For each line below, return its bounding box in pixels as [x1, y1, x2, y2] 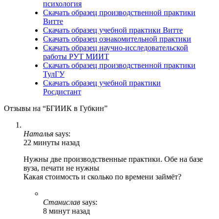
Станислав [43, 198, 80, 206]
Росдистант [43, 88, 81, 96]
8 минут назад [43, 207, 90, 215]
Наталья [23, 130, 53, 138]
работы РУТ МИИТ [43, 52, 109, 61]
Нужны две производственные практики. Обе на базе [23, 155, 203, 163]
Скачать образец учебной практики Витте [43, 26, 183, 34]
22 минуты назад [23, 138, 80, 147]
